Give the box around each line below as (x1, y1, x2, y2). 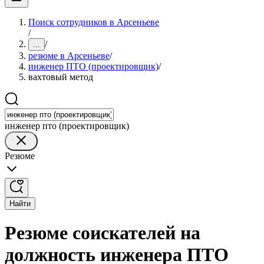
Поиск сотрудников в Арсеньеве (28, 17, 159, 27)
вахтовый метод (28, 72, 93, 82)
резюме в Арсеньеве (28, 51, 110, 61)
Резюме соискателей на (5, 222, 200, 244)
